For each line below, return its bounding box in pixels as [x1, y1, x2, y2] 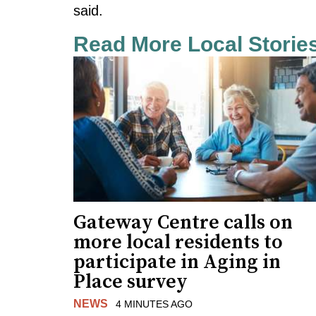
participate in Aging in [73, 250, 281, 275]
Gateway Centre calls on [73, 210, 293, 236]
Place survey [73, 269, 188, 295]
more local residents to [73, 230, 283, 255]
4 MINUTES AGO [115, 298, 193, 310]
